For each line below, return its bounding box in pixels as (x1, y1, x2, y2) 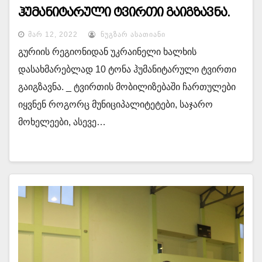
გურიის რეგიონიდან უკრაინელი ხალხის (18, 47, 196, 57)
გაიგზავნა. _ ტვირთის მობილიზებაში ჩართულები (18, 82, 236, 92)
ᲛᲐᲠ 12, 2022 (28, 30, 78, 39)
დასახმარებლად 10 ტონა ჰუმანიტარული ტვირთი (18, 64, 236, 74)
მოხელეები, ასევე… (18, 117, 106, 127)
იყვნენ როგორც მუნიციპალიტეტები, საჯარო (18, 99, 213, 109)
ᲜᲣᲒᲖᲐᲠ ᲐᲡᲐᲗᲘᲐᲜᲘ (98, 30, 166, 39)
